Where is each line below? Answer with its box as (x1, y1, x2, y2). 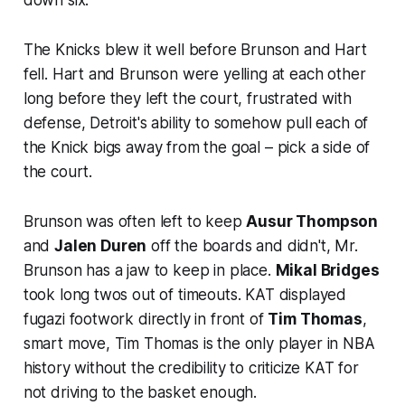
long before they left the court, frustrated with (23, 89, 352, 108)
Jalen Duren (54, 236, 147, 255)
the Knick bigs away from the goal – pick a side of (23, 137, 371, 156)
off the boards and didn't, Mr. (146, 236, 358, 255)
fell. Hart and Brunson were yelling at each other (23, 64, 366, 83)
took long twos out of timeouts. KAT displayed (23, 285, 347, 304)
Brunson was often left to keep (23, 212, 247, 231)
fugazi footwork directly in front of (23, 309, 268, 328)
